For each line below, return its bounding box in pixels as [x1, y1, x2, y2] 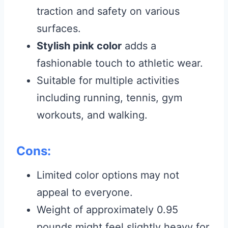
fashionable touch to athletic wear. [37, 56, 203, 69]
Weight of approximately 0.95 [37, 203, 178, 216]
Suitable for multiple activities [37, 74, 179, 87]
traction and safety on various [37, 5, 180, 17]
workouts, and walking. [37, 108, 148, 121]
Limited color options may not [37, 168, 179, 181]
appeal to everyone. [37, 186, 133, 198]
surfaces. [37, 22, 81, 35]
